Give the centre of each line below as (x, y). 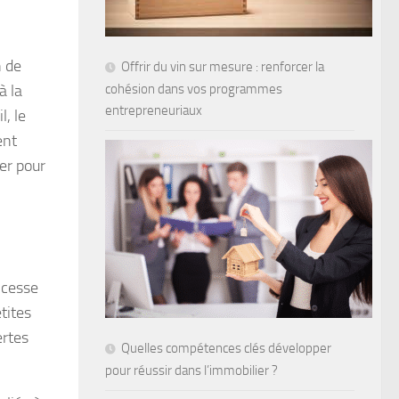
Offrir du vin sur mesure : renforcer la (223, 66)
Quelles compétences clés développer (226, 348)
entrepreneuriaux (154, 110)
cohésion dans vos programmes (194, 89)
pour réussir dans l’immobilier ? (191, 370)
